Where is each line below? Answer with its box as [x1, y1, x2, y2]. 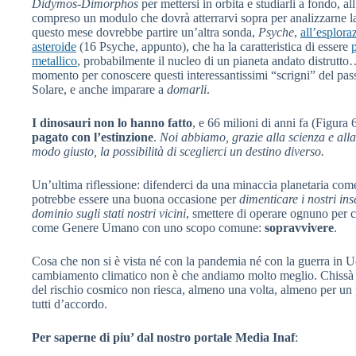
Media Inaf [235, 330, 295, 344]
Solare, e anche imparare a [32, 82, 164, 96]
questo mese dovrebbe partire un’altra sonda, [32, 25, 258, 39]
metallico [32, 53, 77, 68]
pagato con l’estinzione [32, 130, 153, 144]
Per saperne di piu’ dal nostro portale [32, 330, 232, 344]
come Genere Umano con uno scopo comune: [32, 220, 265, 234]
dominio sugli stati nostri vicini [32, 206, 186, 220]
